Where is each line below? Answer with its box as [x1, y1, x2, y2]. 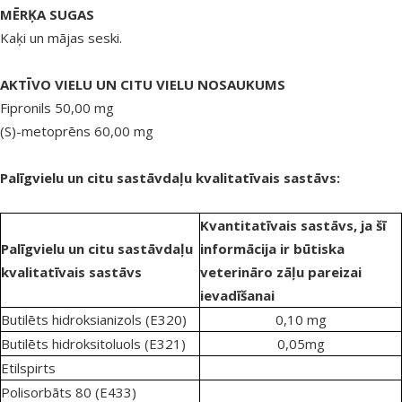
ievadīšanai [200, 286, 275, 305]
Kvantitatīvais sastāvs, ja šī [200, 216, 386, 235]
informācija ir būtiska [200, 240, 345, 258]
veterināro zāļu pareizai [200, 263, 362, 282]
